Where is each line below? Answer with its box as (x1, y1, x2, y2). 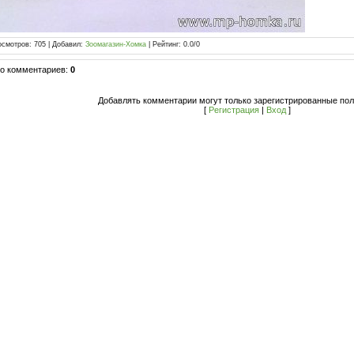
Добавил (51, 40, 81, 48)
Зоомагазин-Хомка (85, 40, 146, 48)
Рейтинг (152, 40, 179, 48)
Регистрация (209, 104, 259, 115)
